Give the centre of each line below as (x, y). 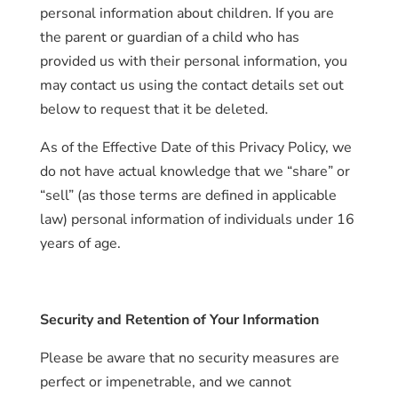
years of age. (80, 243)
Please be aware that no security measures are (189, 358)
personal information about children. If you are (187, 13)
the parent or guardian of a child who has (169, 37)
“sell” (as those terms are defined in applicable (188, 195)
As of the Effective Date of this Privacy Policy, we (195, 147)
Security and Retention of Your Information (179, 320)
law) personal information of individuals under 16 (197, 219)
